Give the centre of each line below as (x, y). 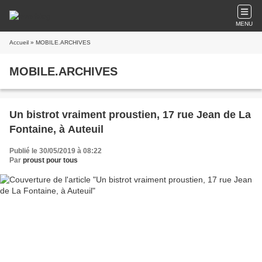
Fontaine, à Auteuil (56, 129)
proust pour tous (50, 160)
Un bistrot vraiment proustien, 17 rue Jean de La (130, 115)
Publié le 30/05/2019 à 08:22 (56, 151)
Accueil (19, 42)
